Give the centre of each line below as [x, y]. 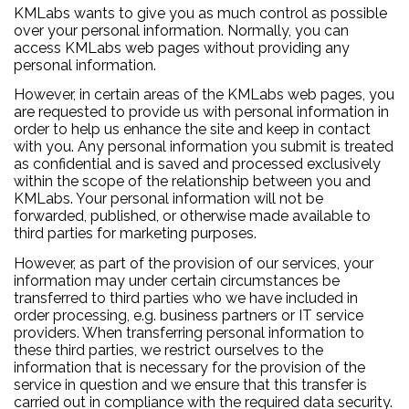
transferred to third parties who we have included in [186, 298]
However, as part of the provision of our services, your [194, 263]
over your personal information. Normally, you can [181, 30]
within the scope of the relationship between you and [192, 182]
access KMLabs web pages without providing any [182, 47]
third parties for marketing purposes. [135, 234]
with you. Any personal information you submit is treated [204, 147]
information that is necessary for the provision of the [189, 367]
